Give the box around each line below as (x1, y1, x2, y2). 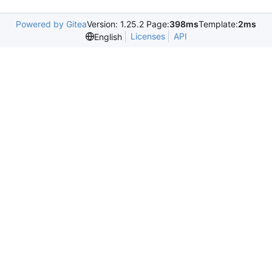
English (93, 31, 122, 42)
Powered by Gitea (16, 19, 87, 29)
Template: (199, 19, 238, 29)
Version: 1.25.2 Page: (87, 19, 169, 29)
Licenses (130, 31, 165, 41)
